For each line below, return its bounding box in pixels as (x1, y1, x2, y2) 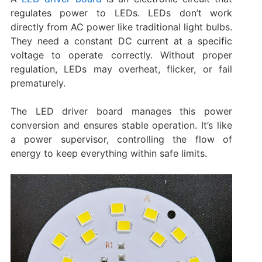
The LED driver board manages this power (10, 105, 233, 117)
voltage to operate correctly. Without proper (10, 49, 233, 61)
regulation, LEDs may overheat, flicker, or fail (10, 63, 233, 75)
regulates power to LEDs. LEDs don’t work (10, 6, 233, 19)
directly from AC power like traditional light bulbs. (10, 20, 233, 33)
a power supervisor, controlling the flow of (10, 133, 233, 145)
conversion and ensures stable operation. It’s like (10, 119, 233, 131)
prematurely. (10, 77, 65, 89)
